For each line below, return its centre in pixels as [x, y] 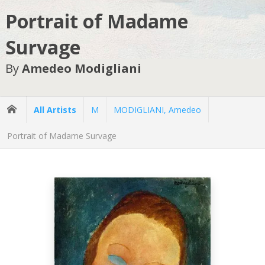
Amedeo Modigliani [81, 69]
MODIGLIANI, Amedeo [157, 109]
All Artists [55, 109]
